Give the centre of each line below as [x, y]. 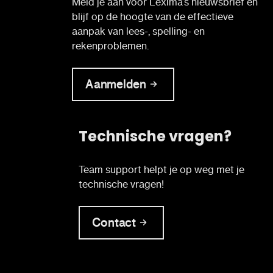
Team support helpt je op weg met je [161, 169]
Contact [114, 222]
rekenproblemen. [110, 45]
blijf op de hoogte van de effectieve [153, 16]
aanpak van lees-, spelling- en [138, 31]
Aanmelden [116, 84]
